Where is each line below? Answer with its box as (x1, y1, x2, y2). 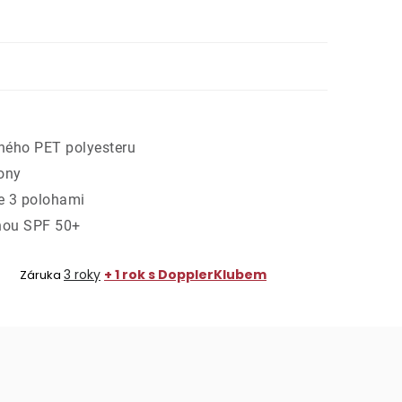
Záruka (20, 266, 61, 284)
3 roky (64, 265, 100, 284)
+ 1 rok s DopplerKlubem (104, 265, 267, 284)
